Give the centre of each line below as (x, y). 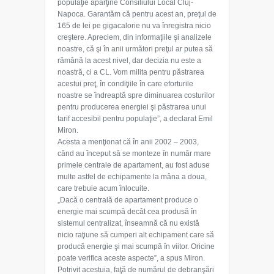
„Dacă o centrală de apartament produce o (128, 200)
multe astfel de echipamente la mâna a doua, (132, 177)
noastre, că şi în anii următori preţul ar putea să (135, 49)
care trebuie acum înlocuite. (103, 188)
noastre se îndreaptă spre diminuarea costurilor (136, 95)
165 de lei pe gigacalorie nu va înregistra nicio (134, 26)
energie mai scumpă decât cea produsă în (127, 212)
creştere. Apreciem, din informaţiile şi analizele (135, 37)
